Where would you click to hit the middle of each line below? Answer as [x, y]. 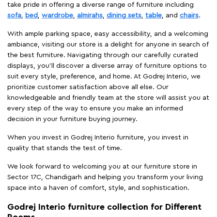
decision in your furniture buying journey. [72, 119]
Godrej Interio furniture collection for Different [104, 207]
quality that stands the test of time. [65, 148]
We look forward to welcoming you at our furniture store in [102, 166]
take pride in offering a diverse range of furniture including [101, 5]
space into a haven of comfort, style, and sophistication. [98, 188]
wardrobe [57, 15]
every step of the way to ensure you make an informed [95, 108]
